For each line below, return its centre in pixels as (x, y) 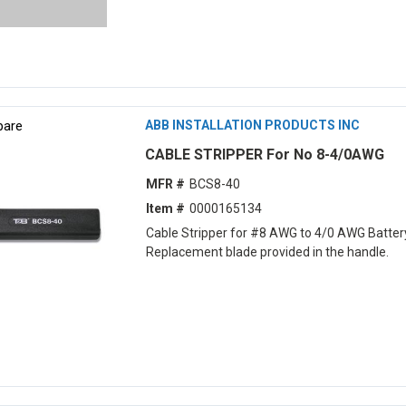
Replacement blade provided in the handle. (267, 252)
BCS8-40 (214, 184)
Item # (165, 209)
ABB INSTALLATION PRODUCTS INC (252, 125)
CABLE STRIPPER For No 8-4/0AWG (265, 154)
